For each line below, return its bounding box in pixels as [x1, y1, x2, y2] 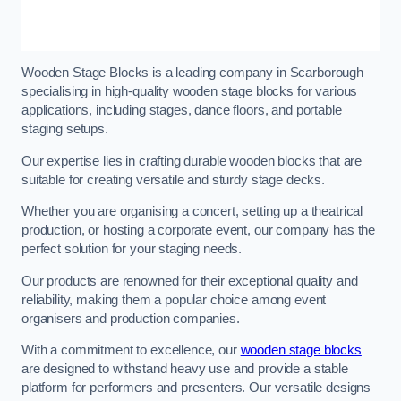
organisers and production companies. [21, 311, 240, 326]
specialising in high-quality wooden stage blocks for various [21, 84, 358, 99]
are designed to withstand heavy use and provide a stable [21, 362, 348, 377]
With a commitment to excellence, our [21, 343, 241, 358]
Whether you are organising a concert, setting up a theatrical [21, 204, 363, 219]
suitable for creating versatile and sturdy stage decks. [21, 172, 326, 187]
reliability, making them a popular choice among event [21, 292, 327, 307]
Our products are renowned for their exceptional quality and [21, 273, 358, 288]
